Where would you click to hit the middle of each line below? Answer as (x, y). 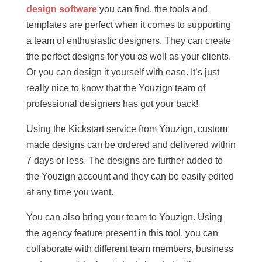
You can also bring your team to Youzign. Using (124, 218)
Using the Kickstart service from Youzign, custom (127, 129)
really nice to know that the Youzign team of (116, 88)
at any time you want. (70, 192)
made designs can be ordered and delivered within (131, 145)
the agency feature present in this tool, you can (122, 233)
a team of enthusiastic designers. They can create (128, 41)
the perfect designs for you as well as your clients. (128, 57)
